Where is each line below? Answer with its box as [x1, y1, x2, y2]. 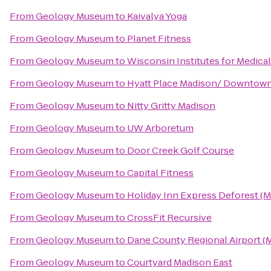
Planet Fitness [127, 32, 191, 45]
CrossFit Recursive [127, 211, 212, 224]
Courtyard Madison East [127, 256, 232, 269]
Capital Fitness [127, 166, 194, 179]
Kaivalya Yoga [127, 10, 187, 22]
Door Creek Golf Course [127, 144, 234, 157]
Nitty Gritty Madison [127, 99, 215, 112]
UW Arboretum [127, 122, 194, 134]
